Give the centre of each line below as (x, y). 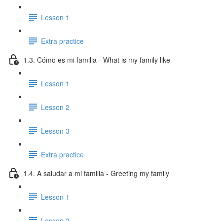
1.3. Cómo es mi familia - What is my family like (97, 59)
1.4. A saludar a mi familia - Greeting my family (96, 173)
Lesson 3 (55, 130)
